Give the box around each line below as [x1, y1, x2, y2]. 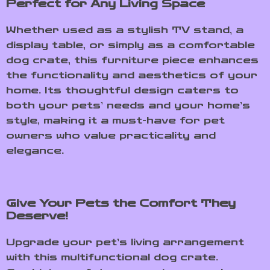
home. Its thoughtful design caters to [6, 84, 239, 96]
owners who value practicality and [6, 130, 216, 141]
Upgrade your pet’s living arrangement [6, 236, 244, 248]
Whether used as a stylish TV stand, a [6, 24, 243, 36]
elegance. [6, 145, 64, 156]
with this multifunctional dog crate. [6, 251, 218, 263]
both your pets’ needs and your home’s [6, 99, 250, 111]
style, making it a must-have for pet [6, 115, 225, 126]
